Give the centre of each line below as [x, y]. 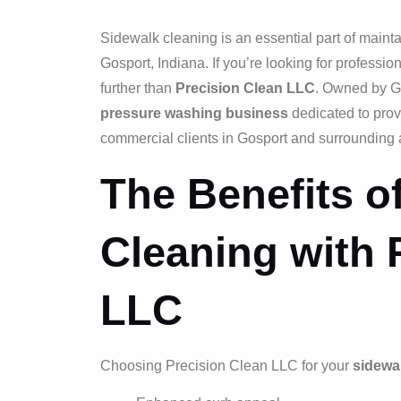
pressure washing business [194, 114]
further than [138, 89]
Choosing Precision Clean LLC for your [226, 365]
